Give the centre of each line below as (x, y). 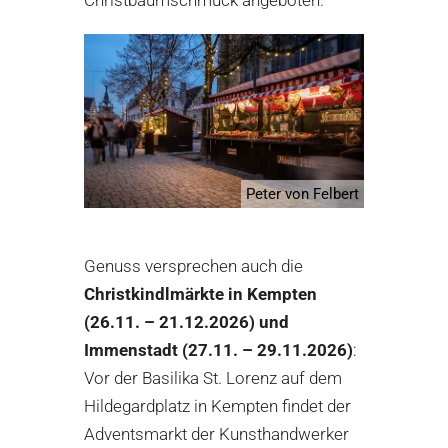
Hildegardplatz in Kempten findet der (217, 406)
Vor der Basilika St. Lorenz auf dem (213, 378)
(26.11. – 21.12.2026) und (186, 322)
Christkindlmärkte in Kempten (200, 294)
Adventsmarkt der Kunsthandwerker (216, 434)
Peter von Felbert (302, 194)
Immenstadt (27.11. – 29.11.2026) (218, 350)
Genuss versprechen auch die (193, 266)
